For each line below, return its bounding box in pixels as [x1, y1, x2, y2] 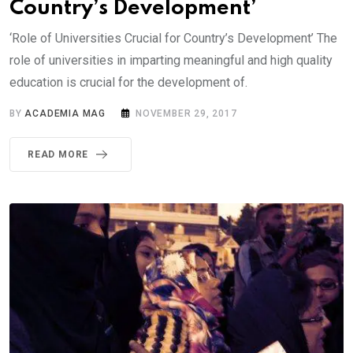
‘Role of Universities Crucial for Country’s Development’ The [9, 30, 337, 46]
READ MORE [28, 148, 89, 160]
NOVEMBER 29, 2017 [136, 107, 237, 119]
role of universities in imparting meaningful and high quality [9, 52, 333, 68]
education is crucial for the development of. [9, 74, 247, 90]
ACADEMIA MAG [24, 107, 106, 119]
